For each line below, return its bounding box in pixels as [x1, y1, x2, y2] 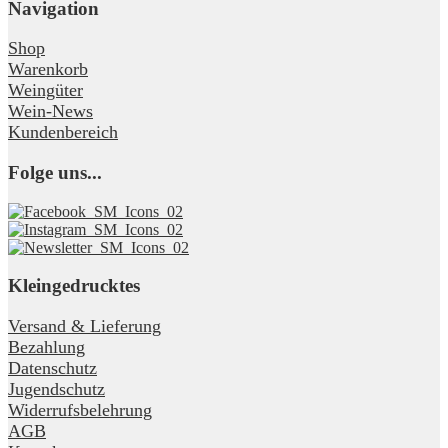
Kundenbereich [8, 122, 118, 143]
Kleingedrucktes [8, 275, 140, 297]
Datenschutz [8, 358, 97, 379]
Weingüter [8, 80, 83, 101]
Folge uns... [8, 161, 102, 183]
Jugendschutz [8, 379, 105, 400]
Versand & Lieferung [8, 316, 161, 337]
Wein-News [8, 101, 93, 122]
